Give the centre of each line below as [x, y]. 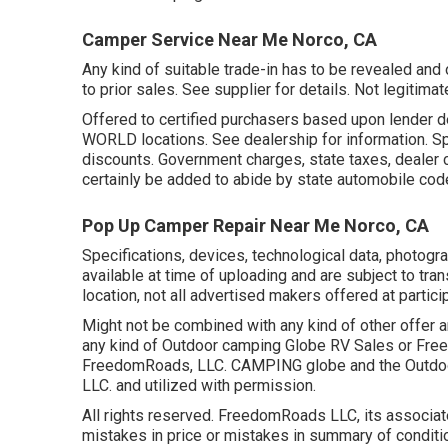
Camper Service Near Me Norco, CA [229, 40]
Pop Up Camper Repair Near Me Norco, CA [255, 226]
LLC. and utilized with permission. [199, 386]
